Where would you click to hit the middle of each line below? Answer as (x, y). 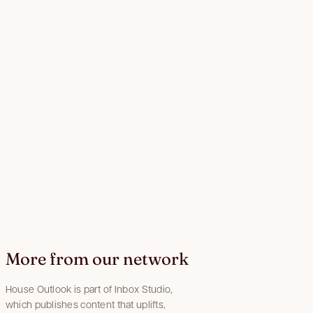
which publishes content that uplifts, (86, 304)
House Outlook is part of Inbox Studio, (89, 288)
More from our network (97, 259)
